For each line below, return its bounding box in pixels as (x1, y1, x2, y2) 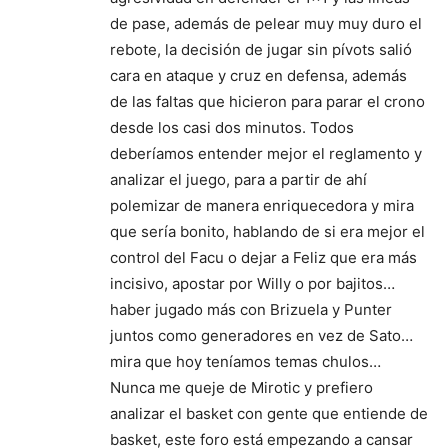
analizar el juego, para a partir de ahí (110, 169, 367, 189)
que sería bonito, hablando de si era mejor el (110, 221, 425, 241)
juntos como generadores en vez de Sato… (110, 325, 413, 345)
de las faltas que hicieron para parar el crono (110, 91, 425, 111)
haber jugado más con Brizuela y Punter (110, 299, 392, 319)
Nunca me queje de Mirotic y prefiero (110, 377, 373, 397)
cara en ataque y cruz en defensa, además (110, 65, 407, 85)
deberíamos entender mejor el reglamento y (110, 143, 422, 163)
